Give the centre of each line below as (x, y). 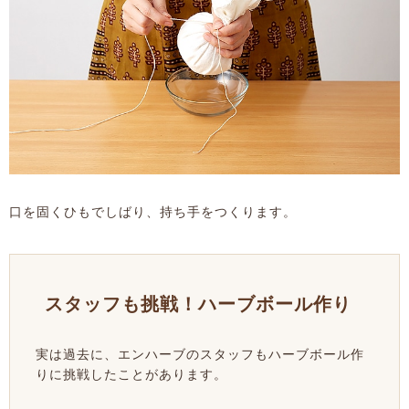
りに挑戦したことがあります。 (131, 374)
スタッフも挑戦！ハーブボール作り (198, 304)
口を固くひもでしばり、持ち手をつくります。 (153, 211)
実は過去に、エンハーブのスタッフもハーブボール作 (200, 354)
